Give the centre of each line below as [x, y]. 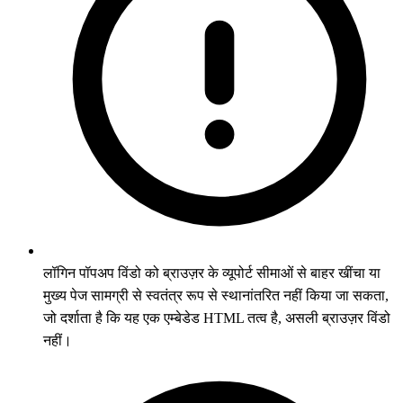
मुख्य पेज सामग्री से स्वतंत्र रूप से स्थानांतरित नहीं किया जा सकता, [216, 295]
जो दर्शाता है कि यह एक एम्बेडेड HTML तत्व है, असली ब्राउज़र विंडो [217, 318]
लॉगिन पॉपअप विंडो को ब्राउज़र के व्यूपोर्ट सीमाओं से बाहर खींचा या [212, 273]
